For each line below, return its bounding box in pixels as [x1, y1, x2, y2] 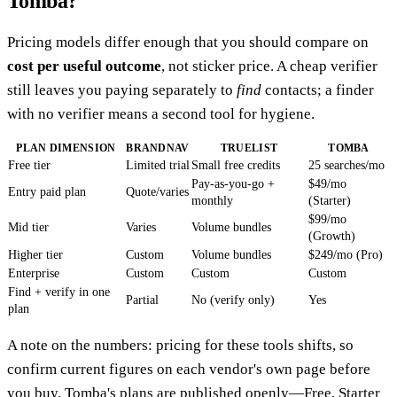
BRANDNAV [126, 141, 190, 154]
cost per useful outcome [7, 57, 161, 74]
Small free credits [191, 158, 280, 172]
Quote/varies [126, 184, 189, 198]
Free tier [8, 158, 51, 172]
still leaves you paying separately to [7, 81, 237, 98]
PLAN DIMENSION [16, 141, 116, 154]
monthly [191, 193, 233, 207]
